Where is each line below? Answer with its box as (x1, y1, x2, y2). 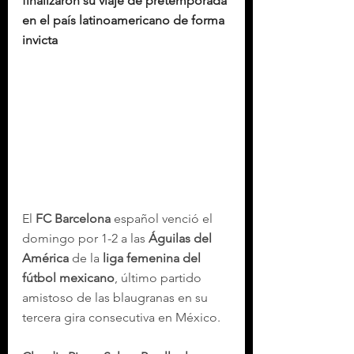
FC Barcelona (36, 211, 111, 226)
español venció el (111, 211, 216, 226)
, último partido (115, 270, 205, 285)
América (22, 250, 69, 265)
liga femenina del (103, 250, 204, 265)
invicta (22, 32, 58, 47)
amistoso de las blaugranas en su (22, 290, 211, 305)
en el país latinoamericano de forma (22, 13, 228, 28)
